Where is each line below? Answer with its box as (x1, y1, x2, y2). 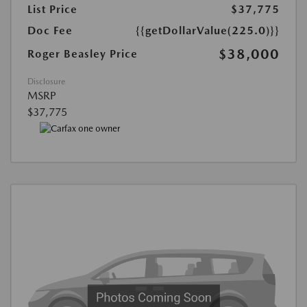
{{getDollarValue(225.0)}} (136, 24, 280, 38)
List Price (27, 3, 77, 16)
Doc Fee (27, 24, 73, 38)
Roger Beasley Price (27, 47, 138, 61)
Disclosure (27, 77, 65, 87)
